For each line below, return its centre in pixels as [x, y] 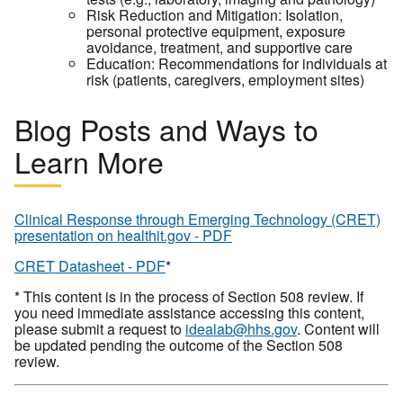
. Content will [338, 328]
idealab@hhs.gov [241, 328]
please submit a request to [100, 328]
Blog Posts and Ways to [166, 128]
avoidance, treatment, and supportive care [219, 48]
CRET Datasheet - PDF [90, 265]
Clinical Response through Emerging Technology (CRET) [197, 219]
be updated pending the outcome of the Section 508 [179, 345]
